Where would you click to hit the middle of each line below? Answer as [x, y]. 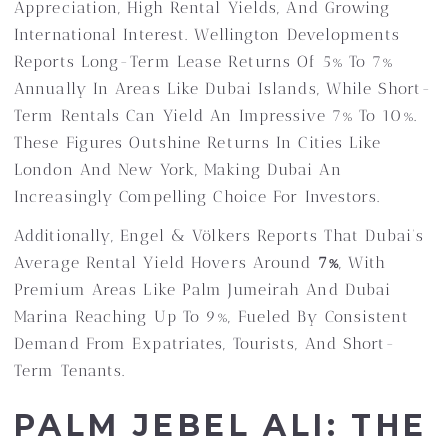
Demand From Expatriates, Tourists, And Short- [205, 343]
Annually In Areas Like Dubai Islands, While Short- [223, 88]
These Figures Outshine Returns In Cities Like [198, 142]
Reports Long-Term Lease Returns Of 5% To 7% [204, 61]
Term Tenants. [70, 370]
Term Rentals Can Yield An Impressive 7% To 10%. [215, 115]
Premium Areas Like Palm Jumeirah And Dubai [203, 289]
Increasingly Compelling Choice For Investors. [197, 196]
